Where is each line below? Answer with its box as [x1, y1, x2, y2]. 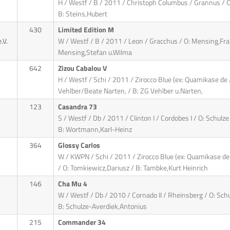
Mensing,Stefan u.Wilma [57, 47, 132, 59]
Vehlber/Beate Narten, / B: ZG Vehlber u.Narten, [57, 85, 203, 97]
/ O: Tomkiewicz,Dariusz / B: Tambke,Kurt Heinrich [57, 162, 208, 174]
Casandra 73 [57, 101, 99, 113]
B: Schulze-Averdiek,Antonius [57, 201, 147, 213]
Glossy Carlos [57, 140, 102, 151]
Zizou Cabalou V [57, 63, 108, 74]
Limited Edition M [57, 24, 116, 36]
